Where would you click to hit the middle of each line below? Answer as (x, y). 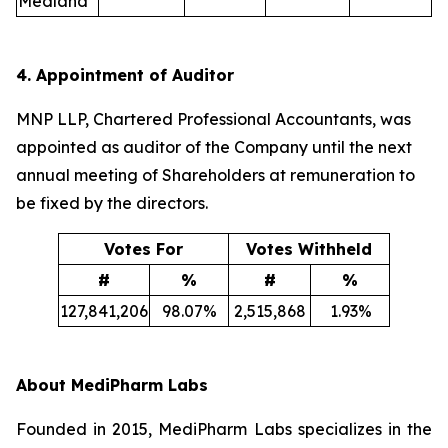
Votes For (143, 249)
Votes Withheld (309, 249)
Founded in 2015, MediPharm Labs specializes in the (224, 429)
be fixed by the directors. (112, 203)
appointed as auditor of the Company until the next (214, 147)
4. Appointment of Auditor (125, 75)
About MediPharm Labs (112, 385)
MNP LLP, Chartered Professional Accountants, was (213, 119)
